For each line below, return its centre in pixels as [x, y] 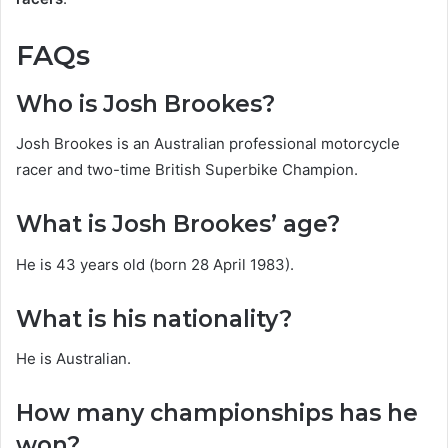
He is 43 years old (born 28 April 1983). [155, 264]
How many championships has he [217, 413]
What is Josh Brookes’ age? [178, 224]
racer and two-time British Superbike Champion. [187, 170]
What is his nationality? [154, 318]
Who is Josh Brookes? [145, 103]
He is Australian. [73, 359]
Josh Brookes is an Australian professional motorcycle [208, 144]
